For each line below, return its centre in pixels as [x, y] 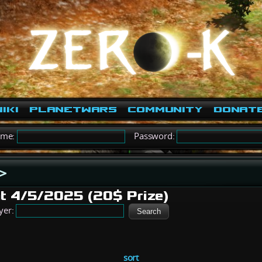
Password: [151, 136]
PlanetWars [73, 109]
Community [165, 109]
